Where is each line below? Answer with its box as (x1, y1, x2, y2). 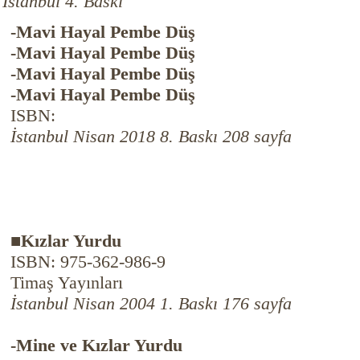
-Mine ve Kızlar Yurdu (10, 335, 182, 355)
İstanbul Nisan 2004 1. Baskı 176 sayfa (10, 293, 292, 313)
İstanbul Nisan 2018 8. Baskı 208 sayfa (10, 126, 292, 146)
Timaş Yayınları (10, 272, 123, 292)
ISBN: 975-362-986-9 (10, 252, 166, 272)
